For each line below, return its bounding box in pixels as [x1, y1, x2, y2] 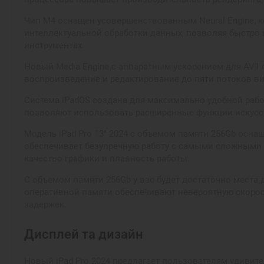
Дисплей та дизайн [24, 227, 143, 242]
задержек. [24, 199, 67, 210]
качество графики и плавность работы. [24, 153, 190, 164]
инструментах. [24, 39, 84, 51]
